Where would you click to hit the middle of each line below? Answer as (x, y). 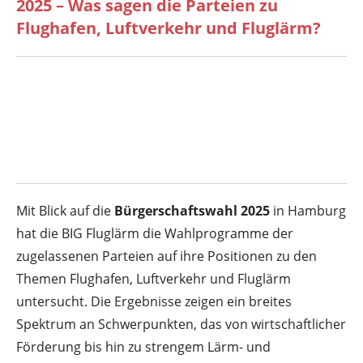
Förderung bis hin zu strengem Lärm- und (143, 346)
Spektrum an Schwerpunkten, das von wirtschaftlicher (181, 324)
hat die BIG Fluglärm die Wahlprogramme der (155, 233)
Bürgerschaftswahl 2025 (192, 210)
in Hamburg (308, 210)
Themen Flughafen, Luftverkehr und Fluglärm (154, 278)
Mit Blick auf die (65, 210)
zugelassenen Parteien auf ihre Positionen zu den (167, 256)
